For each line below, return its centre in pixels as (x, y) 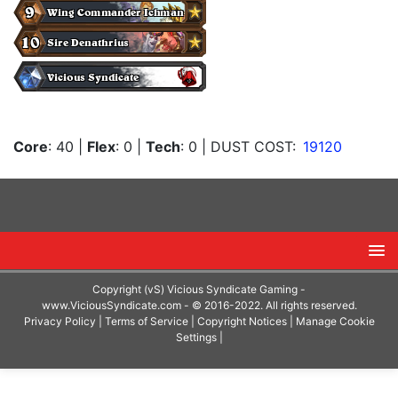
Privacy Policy (60, 321)
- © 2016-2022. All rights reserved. (269, 305)
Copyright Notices (242, 321)
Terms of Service (146, 321)
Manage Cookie (335, 321)
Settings (196, 337)
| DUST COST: (249, 146)
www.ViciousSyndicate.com (111, 305)
